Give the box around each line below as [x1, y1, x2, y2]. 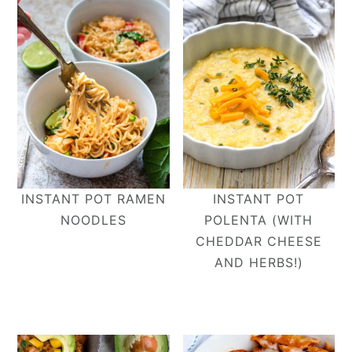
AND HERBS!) [214, 254, 303, 270]
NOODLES [60, 211, 126, 228]
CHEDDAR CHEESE [195, 233, 322, 249]
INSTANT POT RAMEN [20, 190, 166, 207]
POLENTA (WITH [204, 211, 313, 228]
